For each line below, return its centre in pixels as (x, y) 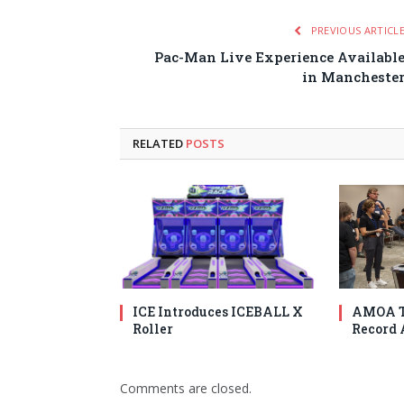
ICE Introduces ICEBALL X (218, 312)
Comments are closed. (186, 389)
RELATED (159, 143)
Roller (153, 329)
